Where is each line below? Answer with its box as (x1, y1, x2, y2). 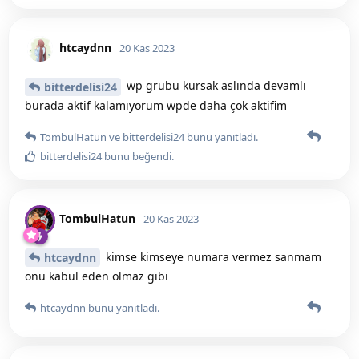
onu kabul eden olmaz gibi (25, 268, 168, 284)
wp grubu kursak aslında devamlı (123, 77, 306, 93)
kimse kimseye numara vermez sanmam (103, 248, 321, 264)
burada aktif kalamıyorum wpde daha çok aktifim (25, 97, 287, 113)
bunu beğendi (102, 148, 171, 163)
